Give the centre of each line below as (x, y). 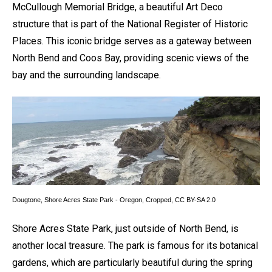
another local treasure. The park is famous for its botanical (135, 245)
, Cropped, (158, 200)
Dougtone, (28, 200)
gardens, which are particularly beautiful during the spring (132, 262)
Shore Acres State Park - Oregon (93, 200)
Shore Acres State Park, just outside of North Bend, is (125, 228)
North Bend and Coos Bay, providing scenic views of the (131, 58)
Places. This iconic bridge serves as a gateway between (132, 41)
